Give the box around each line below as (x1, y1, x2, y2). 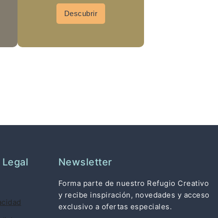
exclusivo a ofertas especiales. (58, 201, 172, 211)
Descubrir (64, 9, 98, 18)
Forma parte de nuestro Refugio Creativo (58, 178, 209, 188)
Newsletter (58, 156, 112, 168)
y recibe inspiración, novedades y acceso (58, 190, 210, 200)
